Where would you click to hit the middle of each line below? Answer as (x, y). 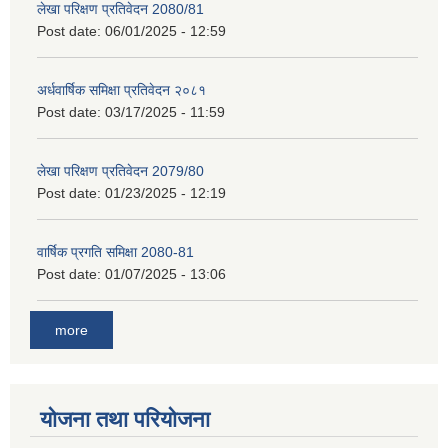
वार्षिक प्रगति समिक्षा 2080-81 (115, 251)
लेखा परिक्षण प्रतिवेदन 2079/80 (120, 170)
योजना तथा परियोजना (125, 420)
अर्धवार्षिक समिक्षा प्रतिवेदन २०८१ (121, 89)
